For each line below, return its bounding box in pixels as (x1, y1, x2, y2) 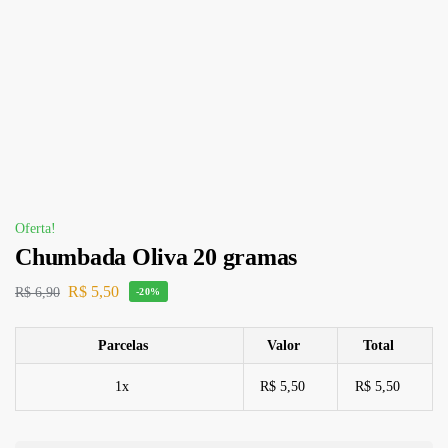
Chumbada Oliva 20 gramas (15, 243, 298, 270)
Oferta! (15, 220, 56, 236)
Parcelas (97, 338, 148, 354)
